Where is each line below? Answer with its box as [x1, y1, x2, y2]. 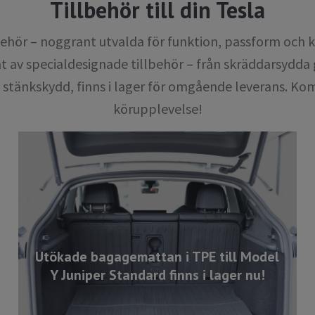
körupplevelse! [112, 100, 202, 118]
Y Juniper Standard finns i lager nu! [49, 265, 265, 284]
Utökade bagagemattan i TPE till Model [35, 247, 280, 266]
